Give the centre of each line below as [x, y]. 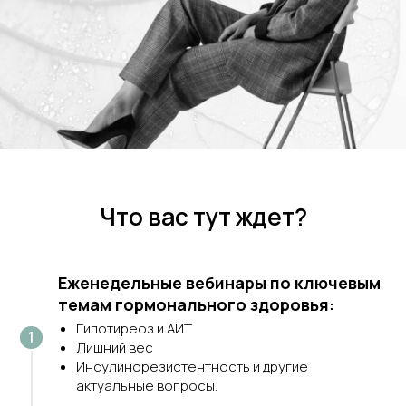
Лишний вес [115, 348]
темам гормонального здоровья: [196, 305]
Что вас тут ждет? [203, 217]
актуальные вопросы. [147, 386]
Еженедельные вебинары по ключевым [219, 283]
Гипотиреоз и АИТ [134, 329]
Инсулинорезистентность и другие [192, 367]
